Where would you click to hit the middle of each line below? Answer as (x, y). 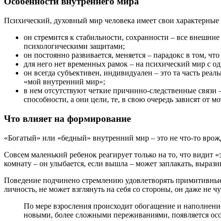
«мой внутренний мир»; (64, 82)
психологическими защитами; (74, 46)
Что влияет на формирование (67, 118)
